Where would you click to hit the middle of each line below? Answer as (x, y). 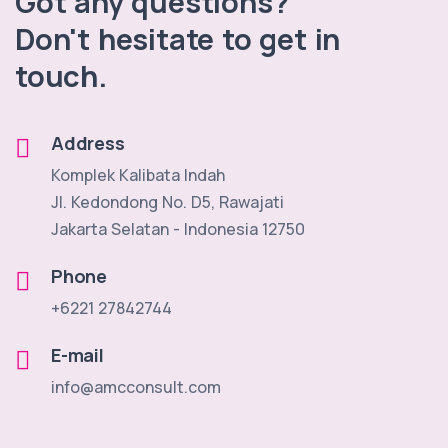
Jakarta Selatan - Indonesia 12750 (178, 229)
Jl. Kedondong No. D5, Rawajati (167, 202)
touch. (61, 76)
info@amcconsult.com (136, 387)
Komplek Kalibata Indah (138, 175)
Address (88, 143)
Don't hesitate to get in (178, 39)
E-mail (77, 355)
